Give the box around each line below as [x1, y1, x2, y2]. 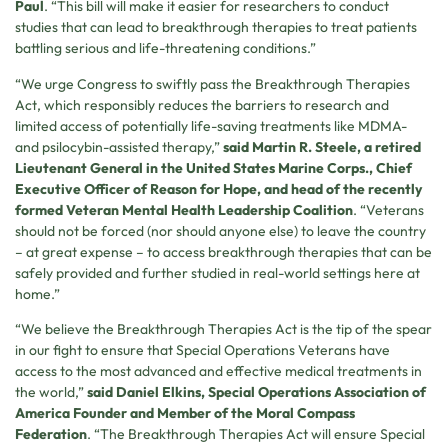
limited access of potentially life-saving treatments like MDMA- [15, 116, 407, 135]
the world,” [15, 382, 87, 401]
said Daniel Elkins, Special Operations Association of [87, 382, 426, 401]
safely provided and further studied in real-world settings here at [15, 263, 420, 282]
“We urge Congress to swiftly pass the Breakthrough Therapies [15, 74, 410, 93]
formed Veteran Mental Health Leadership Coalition [15, 200, 353, 219]
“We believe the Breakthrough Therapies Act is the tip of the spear [15, 319, 432, 338]
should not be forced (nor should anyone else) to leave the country [15, 221, 426, 240]
